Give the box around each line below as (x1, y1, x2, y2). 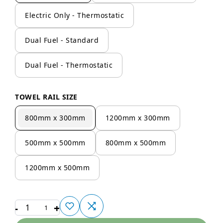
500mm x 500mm (25, 138, 86, 148)
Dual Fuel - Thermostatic (25, 60, 112, 70)
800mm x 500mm (105, 138, 166, 148)
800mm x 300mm (25, 113, 86, 123)
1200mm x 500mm (25, 163, 90, 173)
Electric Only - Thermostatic (25, 10, 124, 20)
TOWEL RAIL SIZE (15, 92, 78, 102)
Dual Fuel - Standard (25, 35, 99, 45)
